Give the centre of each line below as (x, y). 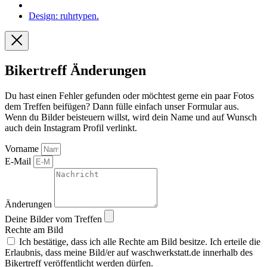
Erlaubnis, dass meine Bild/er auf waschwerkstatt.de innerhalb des (129, 252)
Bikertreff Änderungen (75, 70)
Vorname (23, 148)
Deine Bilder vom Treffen (55, 219)
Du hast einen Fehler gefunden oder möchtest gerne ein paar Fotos (129, 95)
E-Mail (19, 161)
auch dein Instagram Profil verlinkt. (71, 128)
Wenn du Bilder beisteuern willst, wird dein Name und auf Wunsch (131, 117)
